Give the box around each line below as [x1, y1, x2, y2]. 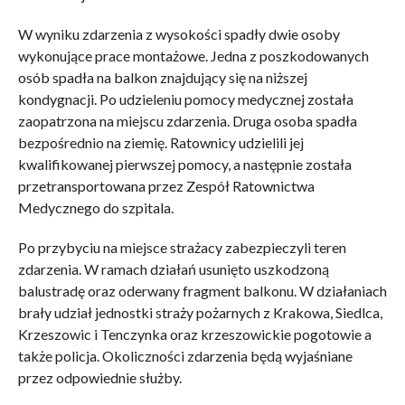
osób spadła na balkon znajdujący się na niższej [17, 68, 307, 86]
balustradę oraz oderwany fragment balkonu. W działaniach [17, 281, 387, 299]
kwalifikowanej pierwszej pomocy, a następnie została [17, 155, 352, 173]
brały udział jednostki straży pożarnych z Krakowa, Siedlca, [17, 303, 382, 321]
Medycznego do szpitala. [17, 198, 174, 216]
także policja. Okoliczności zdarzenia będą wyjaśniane [17, 346, 353, 364]
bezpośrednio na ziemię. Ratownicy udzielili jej [17, 133, 304, 151]
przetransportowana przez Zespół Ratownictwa [17, 176, 315, 194]
